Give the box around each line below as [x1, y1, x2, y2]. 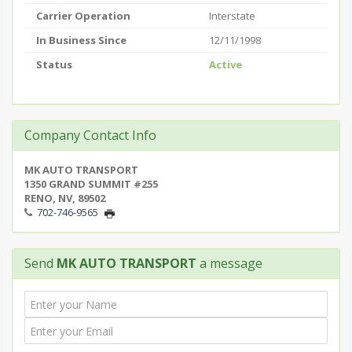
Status [36, 57, 72, 71]
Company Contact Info [24, 126, 156, 144]
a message [196, 255, 262, 272]
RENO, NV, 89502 [24, 191, 105, 205]
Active [209, 57, 242, 71]
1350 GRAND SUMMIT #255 [24, 177, 158, 191]
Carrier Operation [36, 9, 130, 23]
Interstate [209, 9, 255, 23]
